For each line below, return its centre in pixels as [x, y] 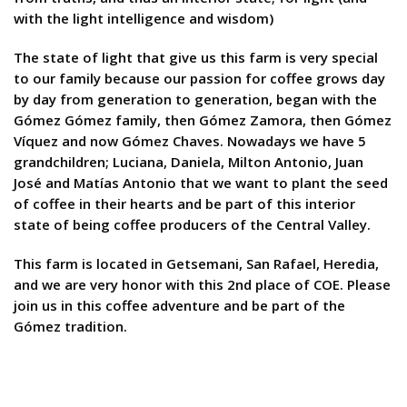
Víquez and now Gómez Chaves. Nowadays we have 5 [190, 141]
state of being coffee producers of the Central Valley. [192, 224]
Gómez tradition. [70, 326]
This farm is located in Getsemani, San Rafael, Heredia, [196, 263]
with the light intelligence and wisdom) [144, 18]
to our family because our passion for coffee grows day [199, 78]
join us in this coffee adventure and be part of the [179, 305]
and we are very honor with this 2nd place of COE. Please [202, 284]
